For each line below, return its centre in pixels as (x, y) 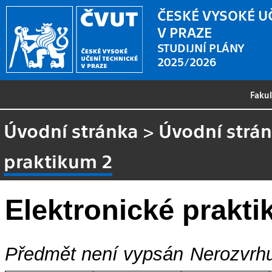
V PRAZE (185, 31)
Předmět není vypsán (94, 254)
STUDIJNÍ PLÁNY (201, 47)
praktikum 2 (58, 160)
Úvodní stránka (71, 130)
